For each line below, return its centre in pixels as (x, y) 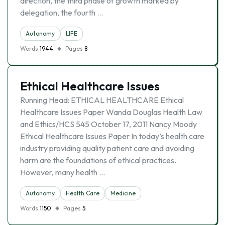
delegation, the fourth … (62, 13)
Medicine (123, 193)
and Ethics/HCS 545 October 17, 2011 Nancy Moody (108, 124)
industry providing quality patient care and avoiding (107, 148)
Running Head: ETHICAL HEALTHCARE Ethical (102, 100)
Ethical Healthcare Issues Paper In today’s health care (112, 136)
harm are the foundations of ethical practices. (98, 160)
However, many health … (63, 172)
